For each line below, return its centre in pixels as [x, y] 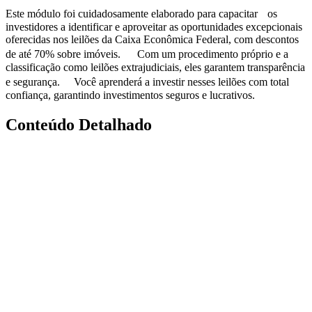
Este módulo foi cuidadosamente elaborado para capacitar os [141, 13]
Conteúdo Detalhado [79, 124]
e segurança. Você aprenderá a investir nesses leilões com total [147, 81]
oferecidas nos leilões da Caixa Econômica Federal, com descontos [152, 39]
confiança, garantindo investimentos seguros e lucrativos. [130, 95]
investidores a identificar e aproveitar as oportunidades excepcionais [154, 26]
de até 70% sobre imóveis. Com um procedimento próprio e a [147, 54]
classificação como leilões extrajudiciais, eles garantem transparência [155, 67]
